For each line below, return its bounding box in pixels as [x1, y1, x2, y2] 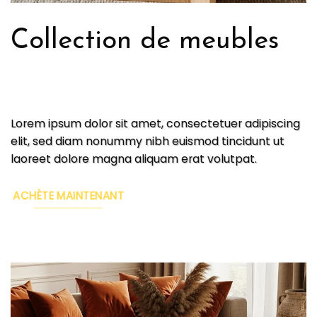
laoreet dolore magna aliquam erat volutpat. [11, 151, 257, 167]
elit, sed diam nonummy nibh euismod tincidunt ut [11, 134, 284, 149]
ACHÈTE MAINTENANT [13, 188, 125, 203]
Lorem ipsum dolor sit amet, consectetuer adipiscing [11, 116, 300, 132]
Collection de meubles [11, 28, 279, 55]
